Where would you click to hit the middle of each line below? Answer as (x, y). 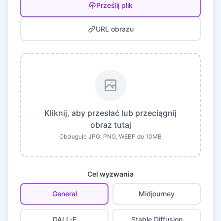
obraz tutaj (110, 125)
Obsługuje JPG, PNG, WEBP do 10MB (110, 136)
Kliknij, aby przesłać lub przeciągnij (110, 113)
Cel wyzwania (110, 174)
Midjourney (157, 194)
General (64, 194)
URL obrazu (114, 29)
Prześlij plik (114, 5)
